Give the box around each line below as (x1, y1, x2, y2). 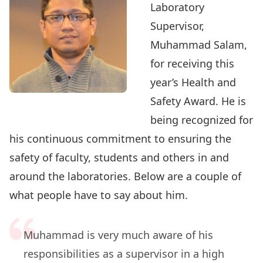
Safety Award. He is (150, 94, 246, 108)
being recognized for (150, 113, 253, 127)
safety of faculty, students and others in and (9, 150, 229, 164)
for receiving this (150, 56, 234, 70)
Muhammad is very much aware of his (23, 228, 213, 242)
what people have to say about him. (9, 188, 188, 202)
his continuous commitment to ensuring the (9, 131, 231, 146)
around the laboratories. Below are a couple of (9, 169, 241, 183)
